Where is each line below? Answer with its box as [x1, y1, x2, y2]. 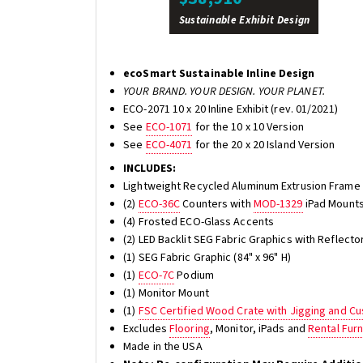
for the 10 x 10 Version [192, 118, 304, 135]
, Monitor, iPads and [209, 320, 309, 337]
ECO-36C [138, 195, 181, 212]
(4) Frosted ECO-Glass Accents [123, 213, 275, 230]
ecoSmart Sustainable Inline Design [123, 65, 315, 82]
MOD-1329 [253, 195, 303, 212]
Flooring [169, 320, 210, 337]
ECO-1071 [145, 118, 193, 135]
